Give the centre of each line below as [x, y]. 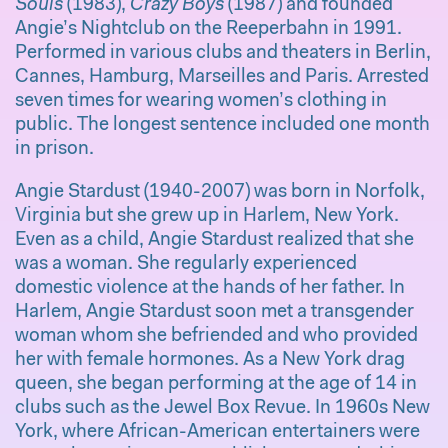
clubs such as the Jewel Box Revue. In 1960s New [223, 408]
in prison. [55, 149]
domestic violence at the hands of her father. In [210, 288]
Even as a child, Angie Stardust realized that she [215, 240]
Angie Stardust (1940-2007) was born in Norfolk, [220, 192]
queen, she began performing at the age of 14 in [216, 384]
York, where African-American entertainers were [218, 432]
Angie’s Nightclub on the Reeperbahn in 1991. [209, 29]
